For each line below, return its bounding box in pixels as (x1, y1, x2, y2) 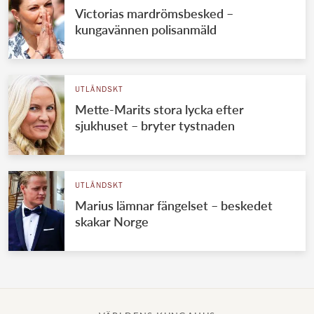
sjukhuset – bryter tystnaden (74, 117, 235, 133)
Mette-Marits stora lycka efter (74, 101, 244, 117)
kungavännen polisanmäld (74, 21, 217, 37)
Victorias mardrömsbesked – (74, 5, 233, 21)
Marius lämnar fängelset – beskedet (74, 197, 273, 213)
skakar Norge (74, 213, 149, 229)
